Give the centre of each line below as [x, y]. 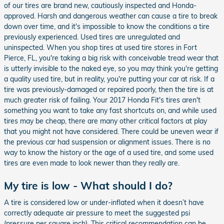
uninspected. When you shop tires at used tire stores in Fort [100, 47]
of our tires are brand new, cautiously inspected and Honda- [100, 5]
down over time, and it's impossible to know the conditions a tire [107, 26]
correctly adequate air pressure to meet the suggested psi [97, 213]
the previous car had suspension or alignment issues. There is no [107, 142]
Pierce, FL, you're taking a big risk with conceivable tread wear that [111, 58]
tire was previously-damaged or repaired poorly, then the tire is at [109, 89]
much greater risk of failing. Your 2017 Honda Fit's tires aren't [102, 100]
